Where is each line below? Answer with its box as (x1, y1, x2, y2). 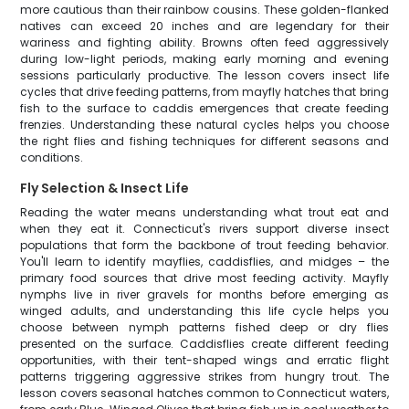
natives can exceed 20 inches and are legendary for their (20, 18, 389, 34)
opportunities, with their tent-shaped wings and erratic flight (20, 352, 389, 368)
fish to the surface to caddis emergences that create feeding (20, 100, 389, 116)
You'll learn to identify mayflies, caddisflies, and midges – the (20, 254, 389, 269)
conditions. (20, 150, 84, 165)
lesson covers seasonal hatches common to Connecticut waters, (20, 385, 389, 401)
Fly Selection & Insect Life (20, 179, 190, 197)
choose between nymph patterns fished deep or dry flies (20, 320, 389, 335)
